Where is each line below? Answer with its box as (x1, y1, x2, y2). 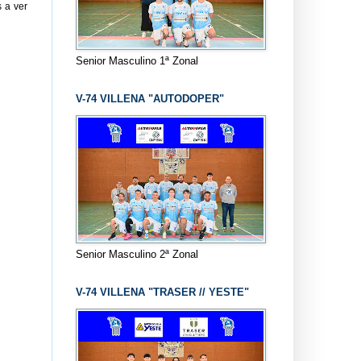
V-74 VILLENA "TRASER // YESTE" (75, 285, 249, 298)
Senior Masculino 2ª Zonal (75, 247, 198, 260)
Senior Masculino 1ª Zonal (75, 54, 198, 67)
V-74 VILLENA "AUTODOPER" (75, 92, 224, 105)
